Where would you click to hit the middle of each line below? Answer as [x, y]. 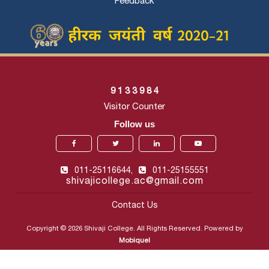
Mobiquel [134, 240]
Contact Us [134, 205]
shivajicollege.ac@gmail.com [134, 181]
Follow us [134, 124]
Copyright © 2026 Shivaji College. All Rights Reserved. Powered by [134, 228]
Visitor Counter [134, 107]
